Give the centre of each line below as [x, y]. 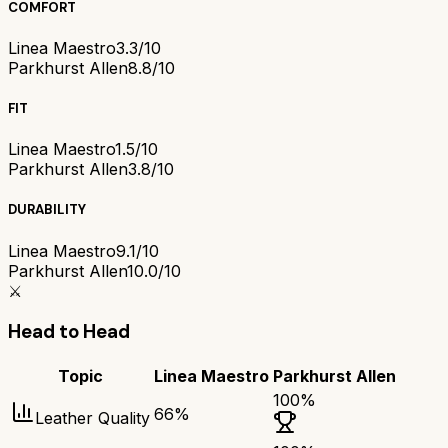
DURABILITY [47, 210]
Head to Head [69, 332]
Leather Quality [92, 418]
